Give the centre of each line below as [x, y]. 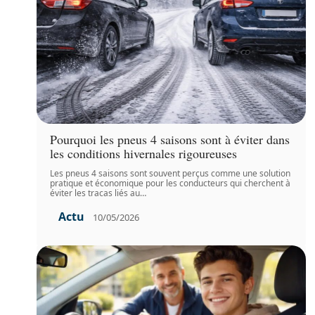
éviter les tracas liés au [95, 193]
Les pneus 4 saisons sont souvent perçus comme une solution [171, 174]
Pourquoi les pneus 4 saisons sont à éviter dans [170, 140]
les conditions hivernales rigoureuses [144, 154]
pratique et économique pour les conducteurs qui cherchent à [171, 184]
